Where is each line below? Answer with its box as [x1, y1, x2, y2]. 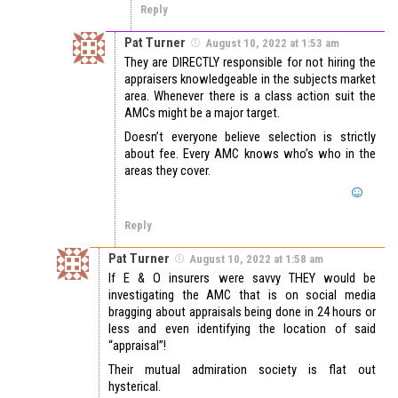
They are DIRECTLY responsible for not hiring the [124, 54, 376, 71]
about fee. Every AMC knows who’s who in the [124, 146, 376, 163]
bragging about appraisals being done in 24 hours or [108, 304, 376, 321]
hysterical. [108, 378, 161, 395]
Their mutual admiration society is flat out [108, 362, 376, 378]
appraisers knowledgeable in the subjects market [124, 71, 376, 88]
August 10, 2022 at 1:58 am [189, 252, 323, 267]
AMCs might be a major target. [124, 105, 280, 122]
